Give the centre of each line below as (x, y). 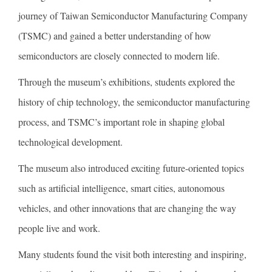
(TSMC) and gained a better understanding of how (115, 36)
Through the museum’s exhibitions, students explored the (127, 82)
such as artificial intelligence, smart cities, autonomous (121, 188)
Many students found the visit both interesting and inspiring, (132, 254)
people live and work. (59, 228)
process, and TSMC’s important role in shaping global (121, 122)
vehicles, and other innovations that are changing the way (127, 208)
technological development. (70, 142)
